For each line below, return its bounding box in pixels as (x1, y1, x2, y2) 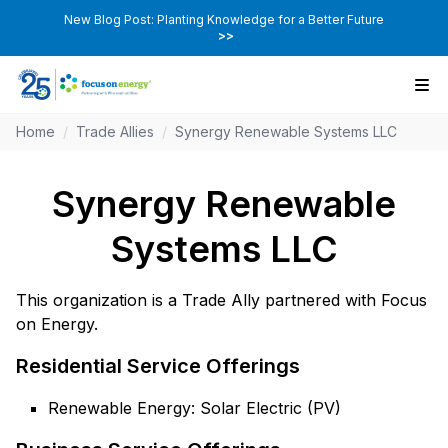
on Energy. (16, 314, 98, 335)
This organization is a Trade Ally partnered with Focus (16, 290, 427, 311)
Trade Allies (76, 123, 154, 141)
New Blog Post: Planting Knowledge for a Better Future (64, 12, 384, 27)
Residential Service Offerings (16, 354, 300, 379)
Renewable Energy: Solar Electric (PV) (48, 398, 341, 419)
